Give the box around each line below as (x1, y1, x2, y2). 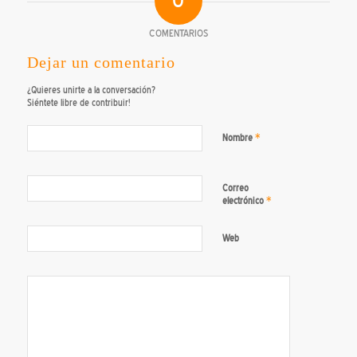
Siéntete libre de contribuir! (26, 96, 131, 108)
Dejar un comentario (26, 53, 175, 71)
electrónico (222, 194, 266, 206)
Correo (222, 182, 249, 194)
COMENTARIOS (148, 26, 208, 39)
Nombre (222, 131, 255, 143)
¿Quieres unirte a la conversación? (26, 84, 155, 96)
